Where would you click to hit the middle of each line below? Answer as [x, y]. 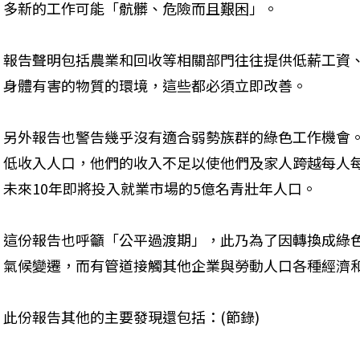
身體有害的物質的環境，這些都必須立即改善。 [155, 85]
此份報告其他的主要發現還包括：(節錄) [131, 317]
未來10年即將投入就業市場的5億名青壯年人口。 [160, 188]
